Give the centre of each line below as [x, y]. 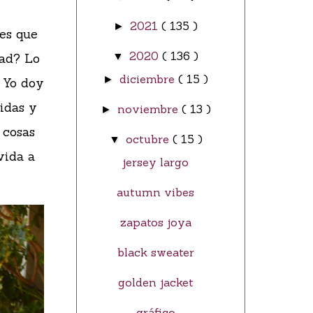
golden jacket [155, 283]
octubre [149, 139]
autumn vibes [156, 192]
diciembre [149, 79]
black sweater [155, 253]
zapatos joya [155, 223]
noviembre [149, 109]
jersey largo [156, 162]
